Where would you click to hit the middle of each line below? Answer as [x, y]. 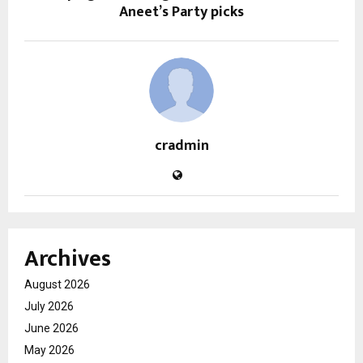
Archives [68, 258]
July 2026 [49, 306]
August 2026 [57, 284]
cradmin [181, 145]
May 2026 [49, 350]
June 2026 [51, 328]
